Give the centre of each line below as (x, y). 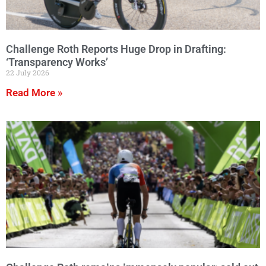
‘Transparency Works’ (57, 62)
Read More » (34, 93)
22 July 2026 (28, 73)
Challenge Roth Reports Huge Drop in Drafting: (116, 49)
